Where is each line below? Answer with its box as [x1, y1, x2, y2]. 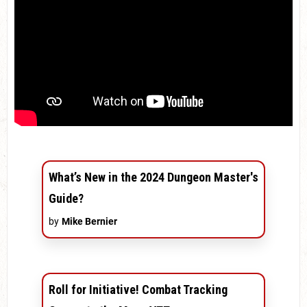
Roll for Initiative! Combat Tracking [49, 282, 228, 297]
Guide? [49, 191, 84, 206]
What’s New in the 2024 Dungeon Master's [49, 170, 258, 185]
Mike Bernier [62, 216, 117, 228]
